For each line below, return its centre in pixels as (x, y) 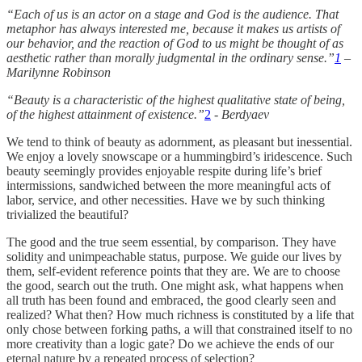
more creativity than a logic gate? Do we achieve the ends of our (170, 343)
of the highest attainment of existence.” (105, 114)
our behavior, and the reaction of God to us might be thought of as (175, 43)
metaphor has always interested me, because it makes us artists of (173, 28)
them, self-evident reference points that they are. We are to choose (173, 271)
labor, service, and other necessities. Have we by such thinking (166, 200)
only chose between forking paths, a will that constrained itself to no (179, 329)
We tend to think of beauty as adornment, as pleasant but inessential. (179, 141)
